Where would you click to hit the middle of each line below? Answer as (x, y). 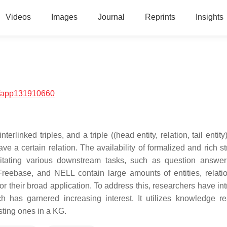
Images (64, 17)
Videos (18, 17)
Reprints (160, 17)
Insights (209, 17)
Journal (111, 17)
